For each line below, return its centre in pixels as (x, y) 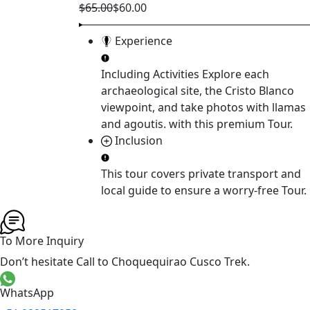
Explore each (236, 74)
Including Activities (152, 74)
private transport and (245, 173)
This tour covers (145, 173)
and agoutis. (134, 124)
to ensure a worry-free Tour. (232, 190)
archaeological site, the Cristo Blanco (198, 90)
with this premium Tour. (229, 124)
